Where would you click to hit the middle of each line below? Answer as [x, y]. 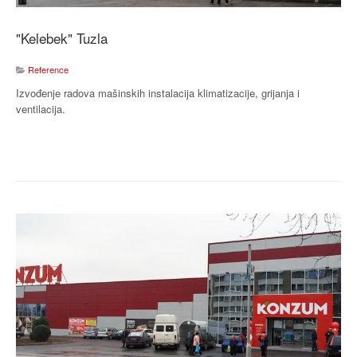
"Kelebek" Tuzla [62, 38]
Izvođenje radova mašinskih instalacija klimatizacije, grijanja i [158, 93]
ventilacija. [41, 109]
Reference [48, 70]
